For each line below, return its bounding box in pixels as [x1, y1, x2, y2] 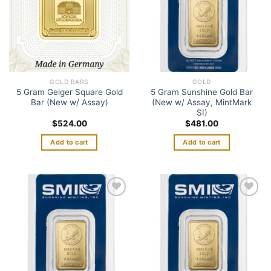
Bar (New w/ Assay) [30, 97, 108, 107]
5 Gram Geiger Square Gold [16, 87, 123, 97]
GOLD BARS [50, 78, 89, 86]
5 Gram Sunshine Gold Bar [151, 87, 253, 97]
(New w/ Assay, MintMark [152, 97, 252, 107]
